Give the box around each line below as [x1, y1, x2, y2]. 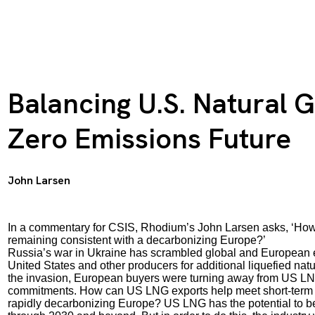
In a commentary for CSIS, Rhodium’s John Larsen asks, [7, 221, 288, 233]
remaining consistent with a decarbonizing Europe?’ [7, 234, 266, 246]
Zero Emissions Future [7, 120, 291, 157]
